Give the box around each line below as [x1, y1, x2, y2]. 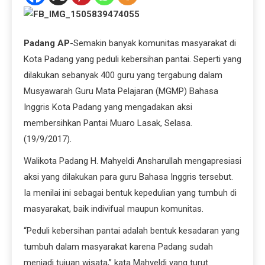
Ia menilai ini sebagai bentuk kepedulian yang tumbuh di [24, 188, 237, 199]
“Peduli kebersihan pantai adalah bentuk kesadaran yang [24, 225, 240, 237]
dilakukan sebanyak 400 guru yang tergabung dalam [24, 70, 222, 81]
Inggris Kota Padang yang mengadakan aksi [24, 102, 192, 113]
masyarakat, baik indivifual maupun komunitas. [24, 203, 203, 215]
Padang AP [24, 38, 70, 49]
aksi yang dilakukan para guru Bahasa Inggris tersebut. [24, 172, 233, 183]
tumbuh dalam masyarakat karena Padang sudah [24, 241, 213, 253]
